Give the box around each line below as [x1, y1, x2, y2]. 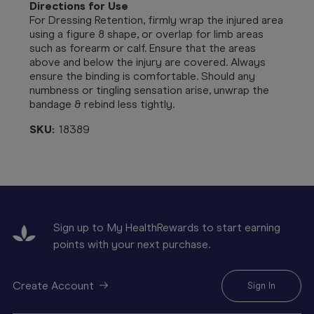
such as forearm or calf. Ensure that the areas [29, 41, 256, 55]
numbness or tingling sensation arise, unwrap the [29, 83, 269, 97]
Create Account [13, 278, 94, 292]
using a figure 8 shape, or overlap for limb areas [29, 27, 264, 41]
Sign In [247, 280, 275, 291]
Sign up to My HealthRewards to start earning [53, 220, 280, 234]
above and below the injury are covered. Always [29, 55, 266, 69]
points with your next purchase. [53, 237, 210, 251]
